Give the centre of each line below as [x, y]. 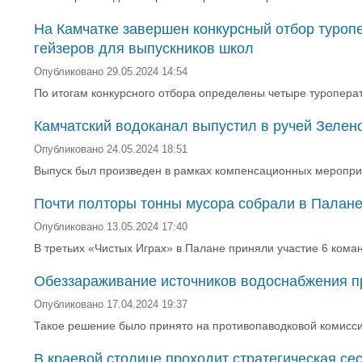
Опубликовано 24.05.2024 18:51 [111, 149]
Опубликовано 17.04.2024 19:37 [111, 305]
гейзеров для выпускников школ [144, 48]
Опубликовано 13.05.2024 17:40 [111, 227]
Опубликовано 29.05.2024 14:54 [111, 72]
